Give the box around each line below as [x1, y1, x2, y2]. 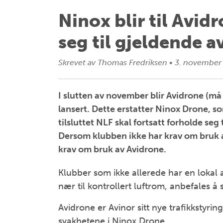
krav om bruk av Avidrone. [58, 144, 166, 155]
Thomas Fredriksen [98, 58, 167, 67]
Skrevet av [58, 58, 96, 67]
